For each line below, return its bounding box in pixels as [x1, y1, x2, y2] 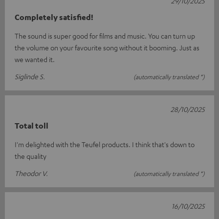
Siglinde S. [15, 71, 45, 81]
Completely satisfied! [15, 12, 93, 22]
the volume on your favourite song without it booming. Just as [15, 43, 199, 52]
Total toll [15, 120, 48, 131]
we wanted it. [15, 54, 55, 64]
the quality [15, 151, 46, 160]
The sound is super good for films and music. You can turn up [15, 31, 195, 40]
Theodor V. [15, 168, 48, 177]
